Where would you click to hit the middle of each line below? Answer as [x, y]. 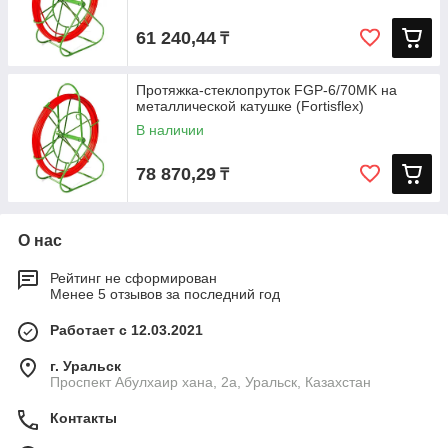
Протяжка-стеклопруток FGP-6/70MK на [266, 90]
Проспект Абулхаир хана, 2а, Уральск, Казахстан [210, 382]
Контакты [83, 418]
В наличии [170, 130]
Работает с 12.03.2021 [126, 330]
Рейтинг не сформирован [133, 278]
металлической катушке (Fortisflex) [250, 106]
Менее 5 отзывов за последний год [165, 294]
